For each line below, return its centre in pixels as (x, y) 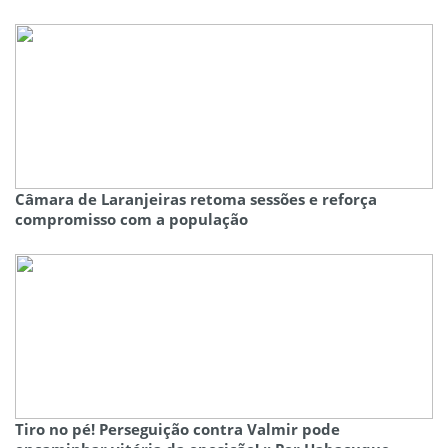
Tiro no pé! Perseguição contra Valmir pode (177, 429)
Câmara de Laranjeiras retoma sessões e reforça (196, 199)
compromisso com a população (131, 219)
